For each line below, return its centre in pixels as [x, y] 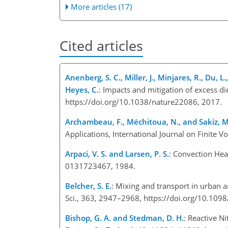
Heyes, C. [82, 89]
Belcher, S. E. [88, 186]
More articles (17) [102, 7]
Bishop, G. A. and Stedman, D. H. [124, 218]
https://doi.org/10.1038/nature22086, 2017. [146, 102]
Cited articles [101, 46]
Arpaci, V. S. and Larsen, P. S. [117, 153]
